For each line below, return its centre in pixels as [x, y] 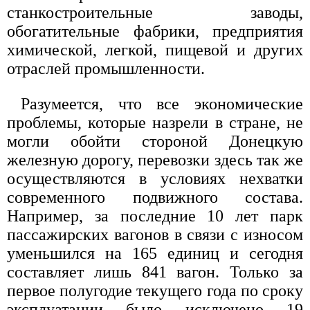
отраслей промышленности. [106, 69]
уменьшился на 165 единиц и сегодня [155, 254]
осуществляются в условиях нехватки [155, 179]
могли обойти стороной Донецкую [155, 142]
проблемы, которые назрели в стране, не [155, 123]
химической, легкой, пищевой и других [155, 50]
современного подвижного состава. [155, 198]
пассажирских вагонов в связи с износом [155, 235]
